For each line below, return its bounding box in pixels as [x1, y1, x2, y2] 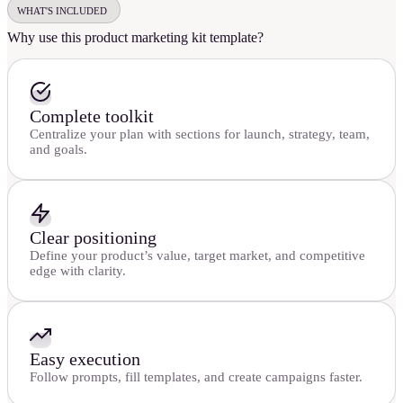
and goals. [30, 141, 87, 157]
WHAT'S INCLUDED [17, 5, 107, 17]
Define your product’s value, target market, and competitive [30, 247, 365, 263]
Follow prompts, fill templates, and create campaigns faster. [30, 369, 363, 384]
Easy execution [30, 348, 140, 369]
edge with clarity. [30, 263, 126, 278]
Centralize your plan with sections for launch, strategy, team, [30, 126, 370, 141]
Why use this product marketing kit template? [7, 30, 264, 46]
